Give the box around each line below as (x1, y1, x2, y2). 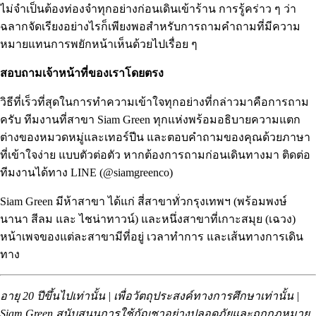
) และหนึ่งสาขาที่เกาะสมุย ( (135, 213, 269, 226)
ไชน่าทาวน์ (79, 213, 135, 226)
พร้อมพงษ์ (237, 195, 287, 208)
